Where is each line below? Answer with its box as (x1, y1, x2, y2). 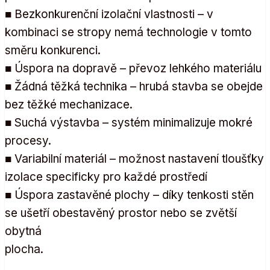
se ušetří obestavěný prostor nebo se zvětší (5, 206, 237, 220)
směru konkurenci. (5, 43, 101, 57)
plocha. (5, 242, 43, 256)
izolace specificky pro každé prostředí (5, 169, 207, 184)
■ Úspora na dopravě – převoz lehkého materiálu (5, 61, 262, 75)
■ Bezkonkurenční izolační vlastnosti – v (5, 7, 213, 21)
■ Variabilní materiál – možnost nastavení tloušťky (5, 151, 264, 166)
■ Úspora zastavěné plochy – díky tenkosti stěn (5, 187, 254, 202)
